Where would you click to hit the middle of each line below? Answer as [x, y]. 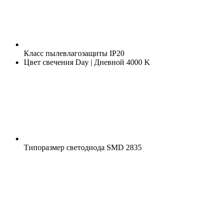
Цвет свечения [49, 62]
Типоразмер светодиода [64, 147]
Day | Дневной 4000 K [112, 62]
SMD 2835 [123, 147]
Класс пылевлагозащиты [66, 53]
